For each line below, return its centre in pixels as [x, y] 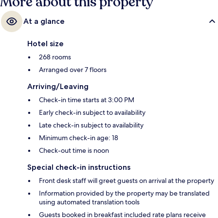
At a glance [44, 21]
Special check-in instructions [79, 167]
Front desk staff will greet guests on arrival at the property [127, 181]
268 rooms [55, 57]
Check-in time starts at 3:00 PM [87, 100]
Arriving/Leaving [58, 87]
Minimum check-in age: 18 [79, 138]
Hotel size [45, 44]
